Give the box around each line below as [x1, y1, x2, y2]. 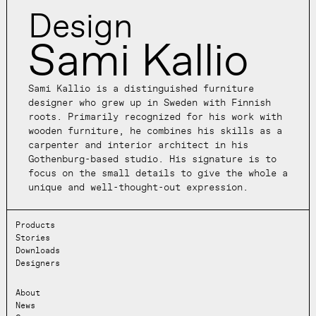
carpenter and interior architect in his [28, 138, 248, 151]
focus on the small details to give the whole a [28, 166, 288, 179]
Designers [15, 258, 60, 269]
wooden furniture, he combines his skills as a [28, 124, 282, 137]
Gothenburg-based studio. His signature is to [28, 152, 276, 165]
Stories [15, 233, 50, 243]
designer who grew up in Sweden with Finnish [28, 96, 271, 109]
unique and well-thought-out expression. [28, 181, 248, 193]
